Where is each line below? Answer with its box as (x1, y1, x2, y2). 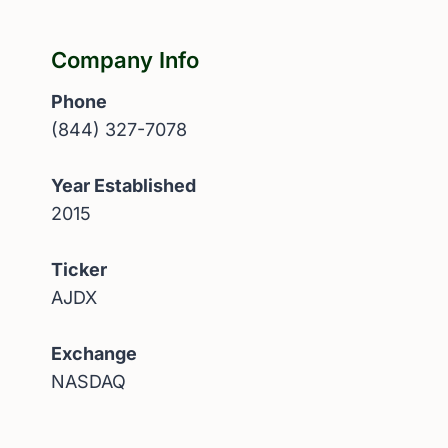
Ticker (51, 258, 107, 280)
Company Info (51, 46, 199, 73)
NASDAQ (51, 370, 126, 392)
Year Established (51, 174, 196, 196)
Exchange (51, 342, 137, 364)
